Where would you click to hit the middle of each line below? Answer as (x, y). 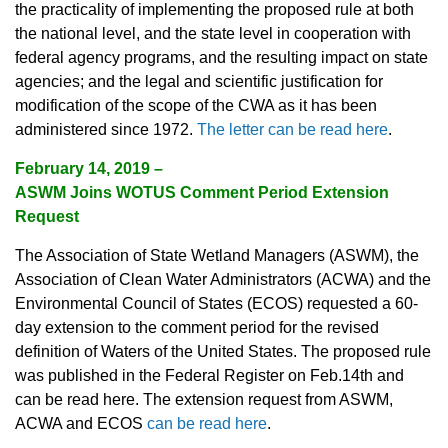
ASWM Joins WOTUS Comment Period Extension (202, 193)
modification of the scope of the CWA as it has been (196, 106)
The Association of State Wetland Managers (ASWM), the (217, 256)
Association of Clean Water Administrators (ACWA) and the (223, 280)
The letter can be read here (292, 130)
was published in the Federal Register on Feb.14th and (209, 376)
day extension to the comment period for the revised (197, 328)
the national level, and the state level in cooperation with (213, 34)
